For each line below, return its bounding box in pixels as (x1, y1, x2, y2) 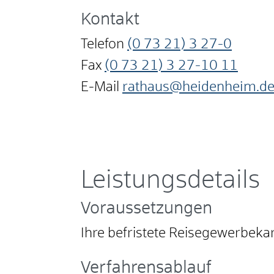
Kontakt (81, 12, 139, 29)
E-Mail (81, 81, 119, 95)
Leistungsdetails (81, 168, 260, 194)
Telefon (81, 38, 124, 52)
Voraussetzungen (81, 201, 212, 218)
